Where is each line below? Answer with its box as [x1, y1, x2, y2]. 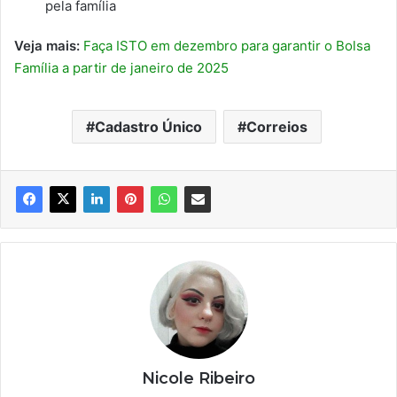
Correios [245, 117, 307, 136]
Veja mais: [14, 36, 83, 54]
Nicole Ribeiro [142, 368, 255, 388]
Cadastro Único [94, 117, 202, 136]
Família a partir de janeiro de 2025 [14, 58, 229, 76]
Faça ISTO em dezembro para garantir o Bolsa [83, 36, 370, 54]
